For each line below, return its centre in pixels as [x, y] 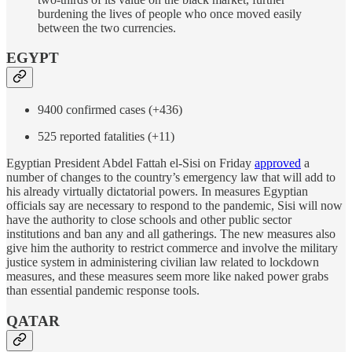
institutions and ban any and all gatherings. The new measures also [171, 234]
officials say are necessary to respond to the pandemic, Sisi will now [174, 205]
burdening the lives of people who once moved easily [170, 13]
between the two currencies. [107, 27]
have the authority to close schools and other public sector [149, 220]
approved [278, 163]
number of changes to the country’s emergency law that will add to [171, 177]
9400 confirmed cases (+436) [110, 110]
